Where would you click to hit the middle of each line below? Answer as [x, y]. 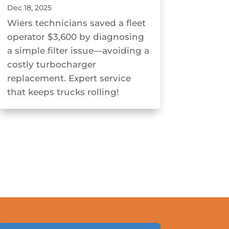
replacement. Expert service [69, 78]
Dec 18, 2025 [29, 8]
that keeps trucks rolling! [63, 92]
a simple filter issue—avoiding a [78, 51]
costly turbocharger [51, 65]
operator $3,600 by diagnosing [75, 37]
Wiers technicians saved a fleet [76, 23]
